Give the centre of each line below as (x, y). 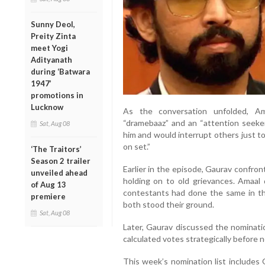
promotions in (57, 95)
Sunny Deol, (53, 24)
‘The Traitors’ (56, 149)
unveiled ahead (59, 172)
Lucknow (47, 107)
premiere (48, 196)
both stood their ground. (168, 205)
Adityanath (51, 59)
